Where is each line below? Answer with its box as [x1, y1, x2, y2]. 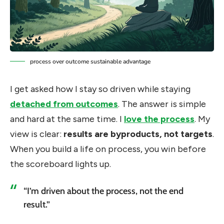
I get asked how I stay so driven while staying [10, 83, 190, 95]
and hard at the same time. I [10, 113, 124, 125]
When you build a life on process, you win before [10, 143, 206, 155]
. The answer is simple [118, 98, 206, 110]
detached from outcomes [10, 98, 118, 110]
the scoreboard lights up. [10, 158, 111, 170]
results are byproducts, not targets [63, 128, 212, 140]
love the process [124, 113, 194, 125]
